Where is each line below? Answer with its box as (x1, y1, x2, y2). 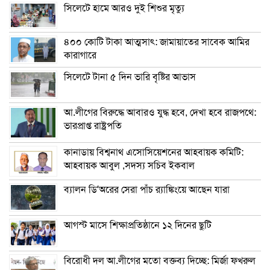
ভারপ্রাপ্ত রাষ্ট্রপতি (64, 119, 122, 132)
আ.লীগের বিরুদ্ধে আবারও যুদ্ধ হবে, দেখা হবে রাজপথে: (64, 106, 256, 119)
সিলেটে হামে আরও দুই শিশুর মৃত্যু (64, 2, 184, 14)
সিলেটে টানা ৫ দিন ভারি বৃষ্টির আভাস (64, 71, 196, 83)
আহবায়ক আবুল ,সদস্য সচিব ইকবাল (64, 159, 195, 172)
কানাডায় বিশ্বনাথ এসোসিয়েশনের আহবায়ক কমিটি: (64, 146, 243, 159)
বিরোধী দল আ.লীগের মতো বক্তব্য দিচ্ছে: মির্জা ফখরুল (64, 254, 256, 267)
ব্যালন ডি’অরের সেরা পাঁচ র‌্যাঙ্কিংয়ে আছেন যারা (64, 183, 230, 196)
